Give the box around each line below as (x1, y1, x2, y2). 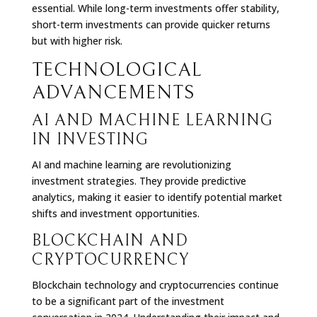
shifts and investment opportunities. (31, 206, 200, 220)
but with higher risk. (31, 33, 122, 47)
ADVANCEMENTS (31, 81, 195, 103)
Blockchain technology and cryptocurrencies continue (31, 277, 279, 292)
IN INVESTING (31, 129, 149, 149)
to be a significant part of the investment (31, 294, 224, 308)
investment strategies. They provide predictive (31, 173, 246, 188)
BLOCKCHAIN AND (31, 231, 188, 250)
